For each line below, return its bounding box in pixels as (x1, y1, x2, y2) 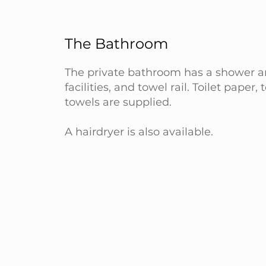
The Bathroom (65, 35, 168, 52)
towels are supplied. (65, 96, 172, 109)
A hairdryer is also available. (65, 125, 213, 138)
